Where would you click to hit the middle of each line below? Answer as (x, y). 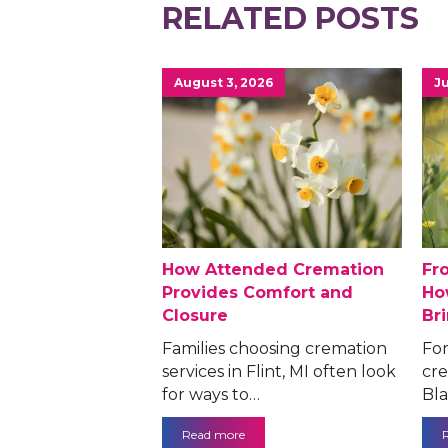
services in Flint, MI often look (279, 372)
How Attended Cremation (273, 270)
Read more (213, 435)
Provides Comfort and (257, 293)
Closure (195, 316)
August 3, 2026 (223, 83)
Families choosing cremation (274, 349)
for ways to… (211, 395)
